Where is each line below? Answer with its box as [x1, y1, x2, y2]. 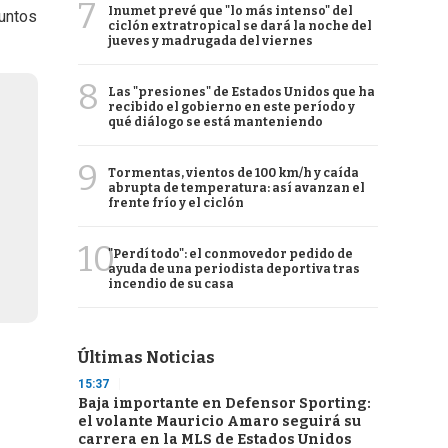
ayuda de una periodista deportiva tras [108, 262, 360, 276]
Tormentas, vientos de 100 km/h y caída [108, 166, 359, 180]
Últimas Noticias [78, 348, 215, 367]
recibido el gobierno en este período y [108, 100, 355, 114]
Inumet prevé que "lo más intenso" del [108, 4, 353, 18]
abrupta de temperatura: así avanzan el [108, 181, 365, 195]
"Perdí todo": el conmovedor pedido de [108, 247, 353, 261]
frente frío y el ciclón [108, 196, 244, 210]
